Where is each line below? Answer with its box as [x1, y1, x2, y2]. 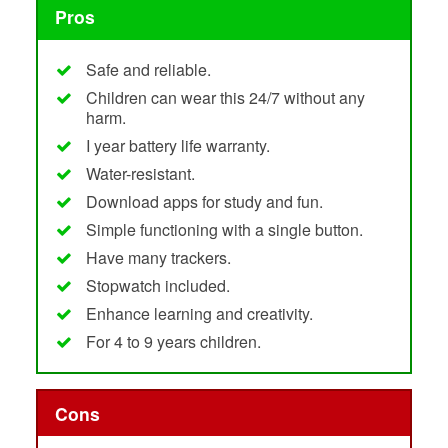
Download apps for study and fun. [85, 189, 323, 213]
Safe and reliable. [85, 57, 211, 81]
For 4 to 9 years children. [85, 329, 261, 353]
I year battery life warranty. [85, 133, 270, 157]
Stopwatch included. [85, 273, 230, 297]
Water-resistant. [85, 161, 195, 185]
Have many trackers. [85, 245, 231, 269]
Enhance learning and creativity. [85, 301, 313, 325]
